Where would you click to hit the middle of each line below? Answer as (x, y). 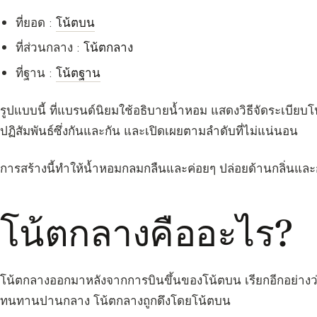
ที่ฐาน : (36, 73)
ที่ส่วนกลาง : (50, 48)
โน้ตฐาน (79, 73)
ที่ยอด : (36, 22)
